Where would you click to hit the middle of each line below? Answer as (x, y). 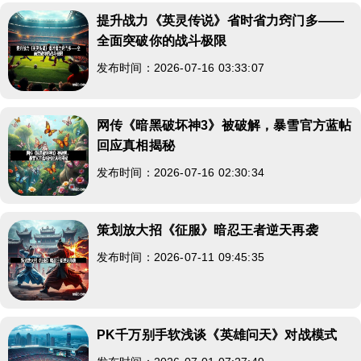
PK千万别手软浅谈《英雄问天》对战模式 (217, 334)
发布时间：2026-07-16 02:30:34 (180, 172)
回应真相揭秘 (136, 145)
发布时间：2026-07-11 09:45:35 (180, 257)
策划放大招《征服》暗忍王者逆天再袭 (207, 230)
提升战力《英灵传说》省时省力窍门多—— (221, 20)
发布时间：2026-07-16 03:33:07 (180, 67)
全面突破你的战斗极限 (162, 40)
